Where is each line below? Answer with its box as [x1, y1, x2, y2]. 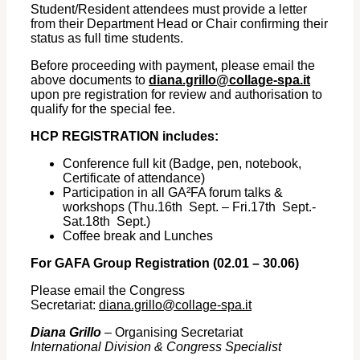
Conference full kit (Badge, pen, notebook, [63, 157, 301, 171]
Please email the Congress [31, 284, 185, 298]
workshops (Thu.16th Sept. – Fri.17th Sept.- [63, 200, 316, 215]
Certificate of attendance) [63, 171, 205, 186]
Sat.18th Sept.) [63, 215, 157, 229]
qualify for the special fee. [31, 102, 175, 117]
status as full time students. [31, 31, 183, 46]
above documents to [31, 73, 149, 88]
